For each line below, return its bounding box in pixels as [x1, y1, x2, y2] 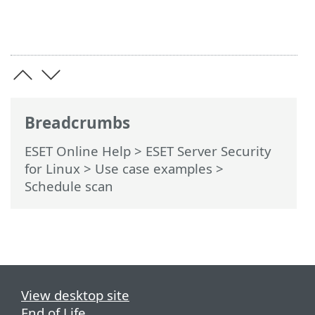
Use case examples [95, 160, 212, 178]
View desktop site [21, 286, 129, 304]
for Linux [25, 160, 80, 178]
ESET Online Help [25, 142, 131, 160]
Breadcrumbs [25, 111, 130, 134]
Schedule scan [25, 177, 113, 195]
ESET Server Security [146, 142, 271, 160]
